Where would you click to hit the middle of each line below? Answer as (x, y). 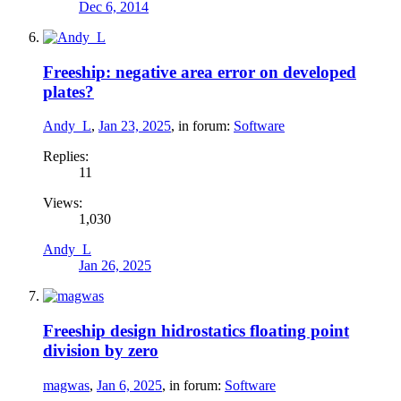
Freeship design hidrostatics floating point (196, 331)
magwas (66, 385)
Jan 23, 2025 (135, 126)
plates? (68, 91)
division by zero (101, 351)
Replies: (66, 157)
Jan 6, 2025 (129, 385)
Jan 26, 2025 (115, 266)
